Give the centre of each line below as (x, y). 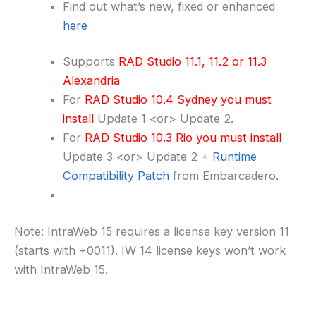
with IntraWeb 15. (61, 269)
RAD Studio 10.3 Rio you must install (183, 138)
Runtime (235, 157)
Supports (91, 62)
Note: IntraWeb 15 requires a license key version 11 (152, 231)
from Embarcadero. (224, 176)
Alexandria (92, 81)
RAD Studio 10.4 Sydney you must (178, 100)
